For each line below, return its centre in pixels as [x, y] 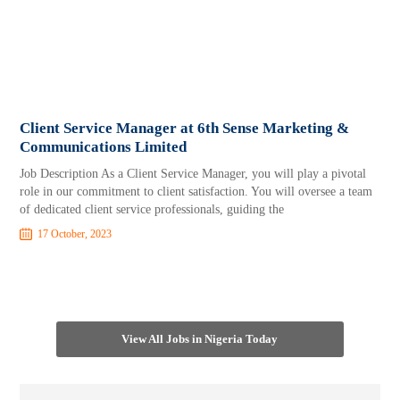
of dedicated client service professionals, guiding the [152, 209]
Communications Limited [104, 147]
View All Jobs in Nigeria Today [200, 339]
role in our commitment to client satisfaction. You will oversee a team [196, 192]
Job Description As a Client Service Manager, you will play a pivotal [193, 174]
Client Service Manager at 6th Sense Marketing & [185, 128]
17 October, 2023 [75, 234]
